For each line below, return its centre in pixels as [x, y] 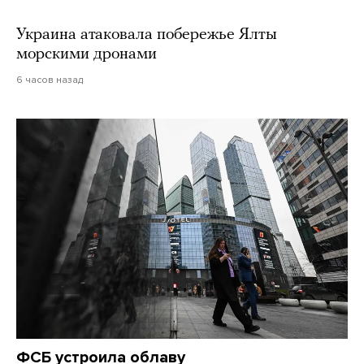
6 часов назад [50, 79]
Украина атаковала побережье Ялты [147, 35]
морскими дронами [87, 54]
